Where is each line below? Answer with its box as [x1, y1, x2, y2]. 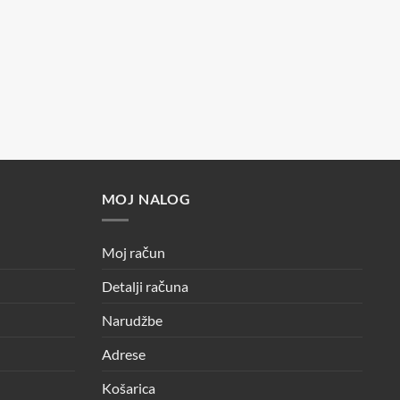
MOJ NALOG [101, 189, 191, 207]
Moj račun [101, 244, 165, 262]
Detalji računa [101, 278, 188, 296]
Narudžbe [101, 312, 162, 329]
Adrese [101, 346, 146, 363]
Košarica [101, 379, 155, 397]
